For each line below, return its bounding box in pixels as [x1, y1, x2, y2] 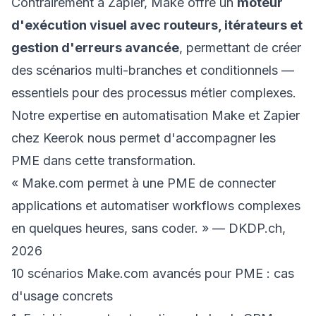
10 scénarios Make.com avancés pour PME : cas [11, 266, 294, 281]
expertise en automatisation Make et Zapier [48, 108, 300, 123]
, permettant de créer [179, 40, 301, 55]
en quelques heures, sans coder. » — [11, 221, 229, 236]
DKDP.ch [229, 221, 282, 236]
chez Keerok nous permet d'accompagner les [11, 130, 276, 145]
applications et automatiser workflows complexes [11, 198, 300, 213]
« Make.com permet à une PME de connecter [11, 176, 276, 190]
